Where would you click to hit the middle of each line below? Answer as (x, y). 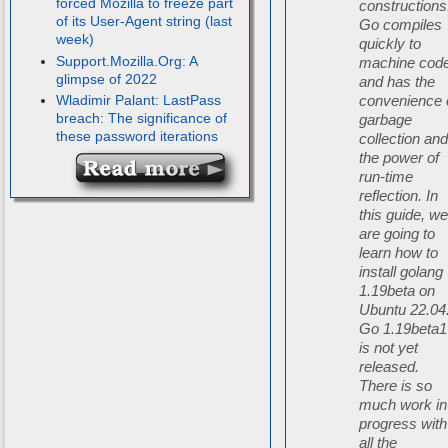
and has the (397, 82)
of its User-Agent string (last (143, 21)
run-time (386, 177)
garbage (386, 120)
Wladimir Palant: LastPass (138, 100)
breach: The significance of (141, 118)
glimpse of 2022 (106, 78)
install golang (401, 272)
